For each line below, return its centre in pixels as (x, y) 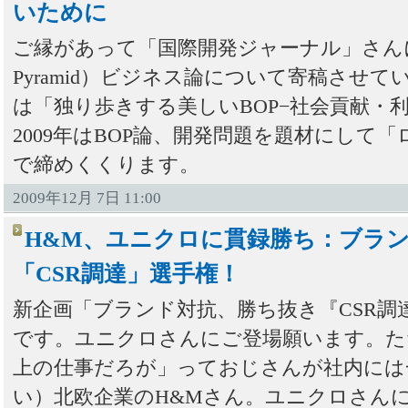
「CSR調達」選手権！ (127, 273)
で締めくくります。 (106, 165)
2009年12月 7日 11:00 (87, 198)
